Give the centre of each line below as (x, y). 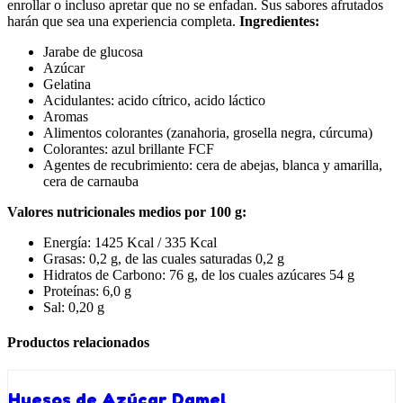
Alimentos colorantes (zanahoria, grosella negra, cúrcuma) (208, 132)
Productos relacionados (78, 343)
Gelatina (67, 84)
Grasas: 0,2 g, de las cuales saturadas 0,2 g (164, 258)
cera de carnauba (91, 181)
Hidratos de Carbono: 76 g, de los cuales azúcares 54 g (199, 274)
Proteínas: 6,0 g (87, 291)
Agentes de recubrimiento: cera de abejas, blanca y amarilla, (213, 165)
